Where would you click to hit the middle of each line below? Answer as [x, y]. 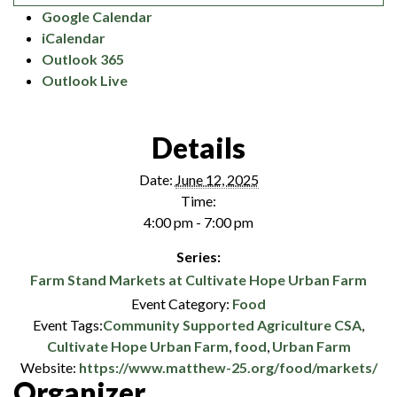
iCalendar [74, 37]
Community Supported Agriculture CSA [232, 324]
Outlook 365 [83, 58]
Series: [198, 256]
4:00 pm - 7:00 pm [198, 222]
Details [198, 147]
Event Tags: [68, 324]
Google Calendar [97, 16]
